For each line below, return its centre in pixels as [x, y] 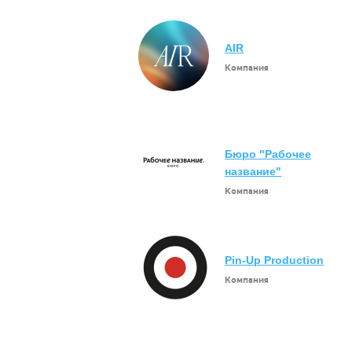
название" [253, 171]
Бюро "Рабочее [268, 154]
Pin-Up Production [274, 260]
